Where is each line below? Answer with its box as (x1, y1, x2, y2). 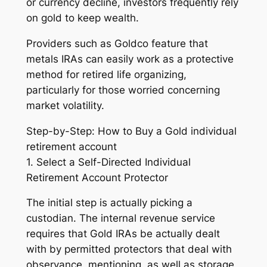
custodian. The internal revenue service (26, 212, 215, 225)
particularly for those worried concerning (26, 83, 220, 96)
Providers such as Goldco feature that (26, 37, 208, 49)
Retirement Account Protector (26, 171, 168, 184)
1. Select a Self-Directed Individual (26, 156, 191, 168)
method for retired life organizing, (26, 68, 187, 80)
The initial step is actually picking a (26, 197, 193, 209)
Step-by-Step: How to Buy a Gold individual (26, 125, 237, 137)
